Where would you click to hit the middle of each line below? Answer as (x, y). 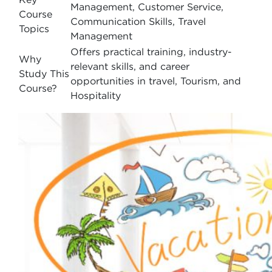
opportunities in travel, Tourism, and (156, 81)
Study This (44, 73)
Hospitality (96, 95)
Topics (34, 29)
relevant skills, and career (130, 66)
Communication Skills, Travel (138, 21)
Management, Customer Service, (147, 7)
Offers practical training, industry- (151, 52)
